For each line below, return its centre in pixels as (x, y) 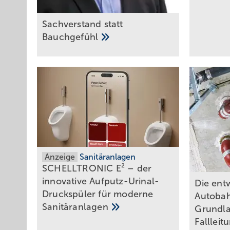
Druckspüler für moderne (98, 194)
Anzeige (60, 157)
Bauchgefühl (72, 37)
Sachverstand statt (83, 24)
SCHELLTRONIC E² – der (97, 168)
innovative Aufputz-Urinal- (101, 181)
